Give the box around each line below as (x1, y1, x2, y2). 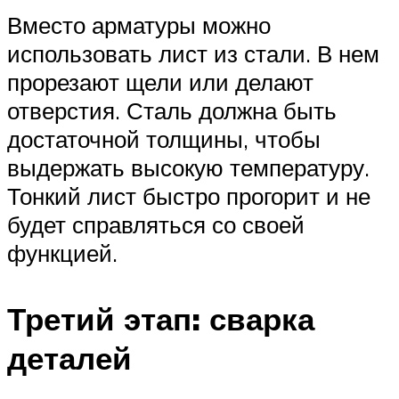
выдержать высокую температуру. (7, 153, 370, 183)
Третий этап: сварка (7, 298, 314, 338)
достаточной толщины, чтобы (7, 125, 321, 154)
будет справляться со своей (7, 210, 305, 240)
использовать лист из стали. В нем (7, 39, 379, 69)
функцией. (7, 239, 118, 268)
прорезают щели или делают (7, 68, 313, 97)
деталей (7, 338, 132, 378)
